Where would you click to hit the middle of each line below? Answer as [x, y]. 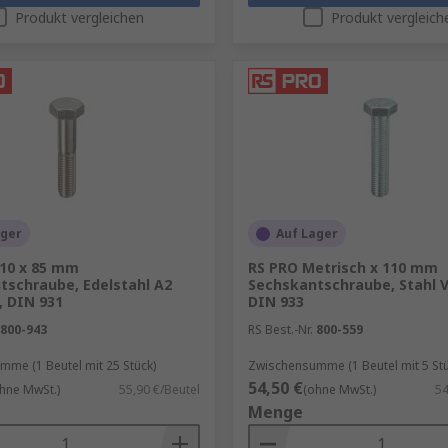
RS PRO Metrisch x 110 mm [342, 267]
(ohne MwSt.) [339, 389]
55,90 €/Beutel [159, 389]
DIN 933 [275, 301]
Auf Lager [306, 233]
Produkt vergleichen [80, 17]
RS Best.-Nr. [280, 329]
